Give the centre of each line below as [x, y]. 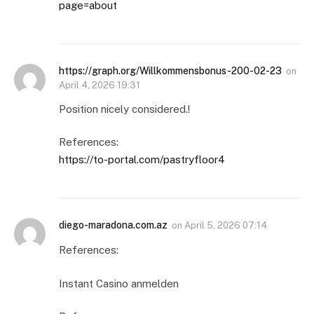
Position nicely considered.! [124, 109]
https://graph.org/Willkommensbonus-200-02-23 [170, 70]
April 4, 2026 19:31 [100, 85]
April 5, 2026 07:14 [226, 226]
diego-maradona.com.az [113, 225]
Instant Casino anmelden [119, 283]
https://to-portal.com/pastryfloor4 [142, 160]
